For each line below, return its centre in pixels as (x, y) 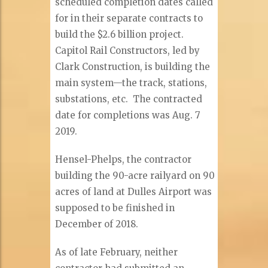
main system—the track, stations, (131, 83)
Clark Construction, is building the (133, 67)
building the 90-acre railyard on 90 (135, 176)
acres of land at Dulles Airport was (134, 192)
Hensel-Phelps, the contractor (124, 160)
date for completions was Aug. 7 (128, 115)
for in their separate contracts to (129, 19)
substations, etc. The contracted (129, 99)
